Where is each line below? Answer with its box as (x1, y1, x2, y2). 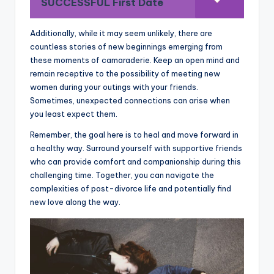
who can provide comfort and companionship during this (30, 156, 241, 166)
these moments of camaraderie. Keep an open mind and (30, 54, 240, 65)
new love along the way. (30, 196, 120, 207)
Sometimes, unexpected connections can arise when (30, 95, 230, 105)
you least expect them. (30, 108, 117, 119)
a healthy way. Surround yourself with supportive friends (30, 143, 242, 153)
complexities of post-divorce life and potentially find (30, 183, 231, 193)
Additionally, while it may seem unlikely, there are (30, 28, 212, 38)
